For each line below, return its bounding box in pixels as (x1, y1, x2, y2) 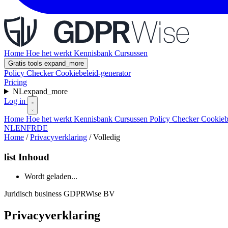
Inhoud (16, 151, 49, 162)
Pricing (4, 78, 27, 87)
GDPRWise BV (62, 189, 115, 198)
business (35, 189, 62, 198)
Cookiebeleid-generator (55, 69, 131, 77)
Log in (4, 97, 27, 105)
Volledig (93, 133, 120, 141)
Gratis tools (8, 60, 44, 67)
